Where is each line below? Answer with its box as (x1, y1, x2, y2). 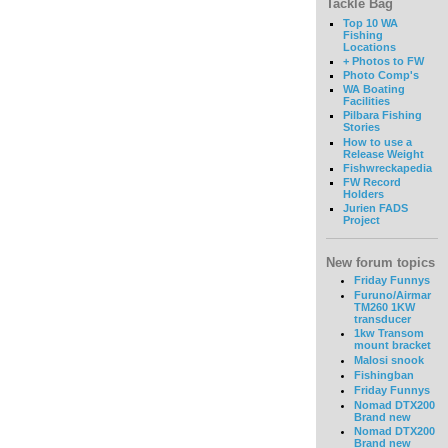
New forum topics (326, 255, 435, 271)
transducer (353, 312, 411, 325)
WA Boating (342, 83, 405, 96)
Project (342, 214, 380, 227)
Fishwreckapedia (342, 161, 432, 174)
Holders (342, 188, 384, 201)
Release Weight (342, 147, 424, 160)
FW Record (342, 176, 401, 189)
